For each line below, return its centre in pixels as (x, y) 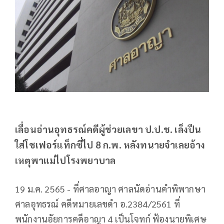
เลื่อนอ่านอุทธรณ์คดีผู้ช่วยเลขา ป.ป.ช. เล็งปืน (108, 129)
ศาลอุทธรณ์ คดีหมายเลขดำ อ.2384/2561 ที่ (97, 203)
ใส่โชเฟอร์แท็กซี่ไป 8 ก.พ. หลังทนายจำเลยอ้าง (110, 144)
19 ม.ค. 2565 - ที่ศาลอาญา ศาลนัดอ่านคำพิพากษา (110, 188)
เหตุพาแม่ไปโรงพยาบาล (65, 160)
